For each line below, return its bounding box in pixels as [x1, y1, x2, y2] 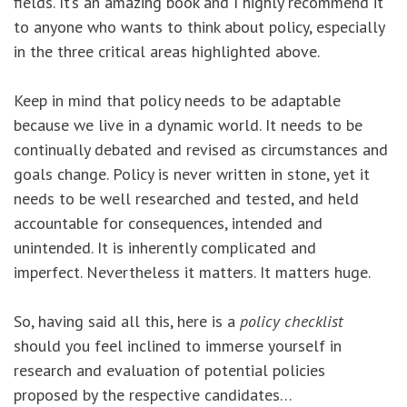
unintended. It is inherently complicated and [14, 237, 316, 259]
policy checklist [240, 311, 343, 333]
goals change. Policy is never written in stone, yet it [14, 164, 370, 185]
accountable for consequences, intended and [14, 213, 323, 234]
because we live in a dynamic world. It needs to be [14, 114, 362, 136]
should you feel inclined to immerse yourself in [14, 335, 342, 357]
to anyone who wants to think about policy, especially [14, 16, 384, 38]
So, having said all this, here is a [14, 311, 240, 333]
